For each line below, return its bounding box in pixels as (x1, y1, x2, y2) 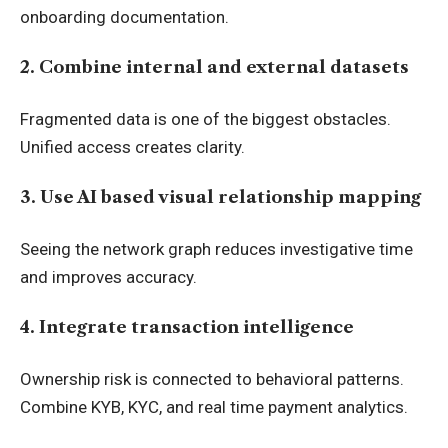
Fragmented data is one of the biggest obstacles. (20, 108, 391, 129)
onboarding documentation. (20, 6, 229, 27)
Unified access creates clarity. (20, 136, 245, 157)
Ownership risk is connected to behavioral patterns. (20, 368, 404, 389)
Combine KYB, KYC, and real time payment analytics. (20, 396, 408, 417)
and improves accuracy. (20, 266, 197, 287)
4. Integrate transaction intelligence (20, 317, 354, 338)
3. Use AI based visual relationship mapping (20, 187, 421, 208)
